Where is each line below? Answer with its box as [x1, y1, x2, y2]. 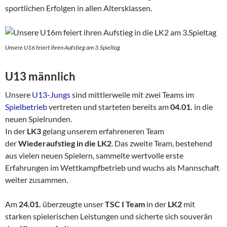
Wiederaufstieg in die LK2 [18, 138, 111, 148]
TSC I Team [105, 199, 145, 209]
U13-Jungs [32, 89, 70, 99]
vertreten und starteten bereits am [49, 101, 170, 111]
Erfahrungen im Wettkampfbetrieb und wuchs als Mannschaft [5, 162, 219, 172]
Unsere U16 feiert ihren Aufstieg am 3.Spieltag [5, 43, 120, 51]
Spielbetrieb [5, 101, 49, 111]
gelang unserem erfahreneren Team [41, 126, 164, 136]
